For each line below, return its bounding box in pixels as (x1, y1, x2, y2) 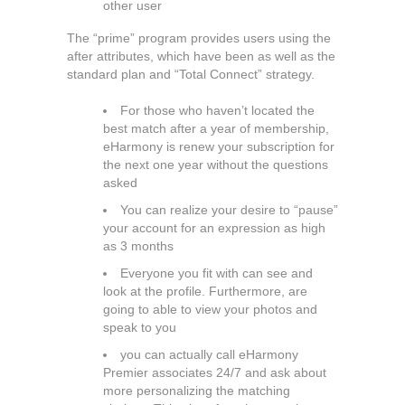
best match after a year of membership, (103, 121, 329, 136)
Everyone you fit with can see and (120, 266, 313, 280)
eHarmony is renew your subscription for (103, 139, 334, 154)
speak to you (103, 320, 176, 334)
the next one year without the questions (103, 157, 328, 172)
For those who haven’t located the (120, 103, 315, 118)
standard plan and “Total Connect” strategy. (67, 67, 315, 81)
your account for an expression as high (103, 221, 325, 235)
